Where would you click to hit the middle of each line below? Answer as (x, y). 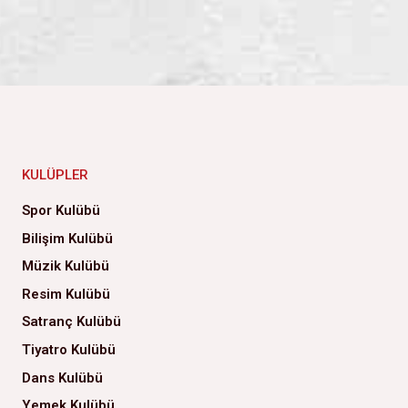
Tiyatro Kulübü (69, 349)
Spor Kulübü (61, 210)
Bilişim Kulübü (67, 238)
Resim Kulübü (66, 294)
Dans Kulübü (62, 377)
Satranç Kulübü (71, 322)
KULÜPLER (55, 175)
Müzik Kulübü (66, 266)
